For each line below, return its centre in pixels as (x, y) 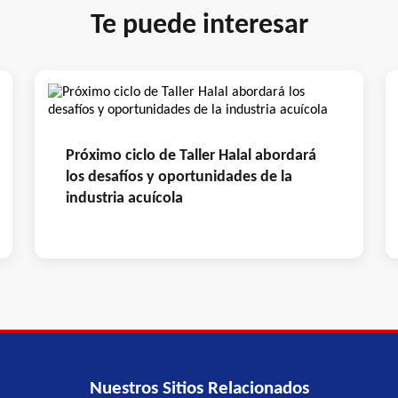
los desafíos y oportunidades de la (179, 177)
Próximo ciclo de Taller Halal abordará (191, 155)
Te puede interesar (199, 25)
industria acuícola (124, 198)
